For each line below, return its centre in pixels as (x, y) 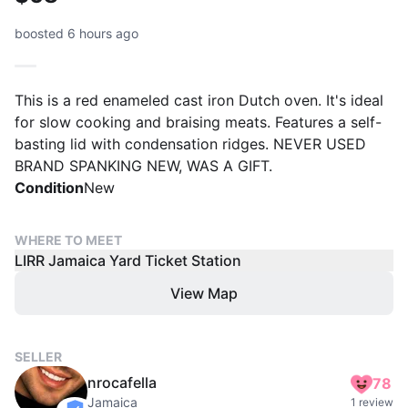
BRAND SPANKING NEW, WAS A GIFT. (143, 165)
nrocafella (122, 382)
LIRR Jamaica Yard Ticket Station (128, 260)
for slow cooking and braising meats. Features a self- (198, 122)
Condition (49, 187)
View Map (204, 293)
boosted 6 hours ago (76, 33)
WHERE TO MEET (68, 240)
